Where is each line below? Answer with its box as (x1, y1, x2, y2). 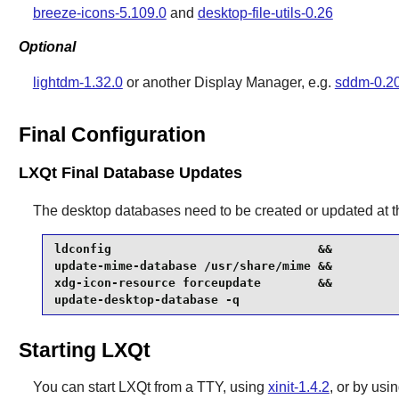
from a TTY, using (150, 379, 268, 395)
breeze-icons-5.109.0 (32, 5, 167, 21)
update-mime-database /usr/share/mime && (53, 259, 332, 273)
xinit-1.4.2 (267, 379, 330, 395)
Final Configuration (18, 122, 206, 146)
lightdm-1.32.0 (32, 74, 123, 90)
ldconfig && (53, 242, 332, 256)
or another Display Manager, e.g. (122, 74, 335, 90)
